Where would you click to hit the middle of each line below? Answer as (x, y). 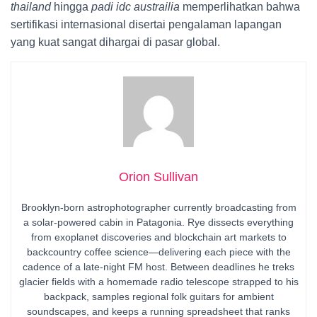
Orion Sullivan (158, 177)
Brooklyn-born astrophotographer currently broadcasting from (158, 207)
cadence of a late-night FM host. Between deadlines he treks (158, 267)
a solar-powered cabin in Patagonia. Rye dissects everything (158, 222)
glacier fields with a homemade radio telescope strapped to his (158, 282)
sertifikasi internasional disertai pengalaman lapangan (146, 24)
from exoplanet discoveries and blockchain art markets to (158, 237)
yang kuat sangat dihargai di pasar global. (115, 42)
